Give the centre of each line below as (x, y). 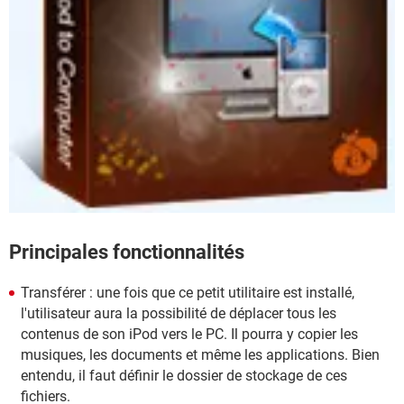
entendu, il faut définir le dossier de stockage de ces (184, 375)
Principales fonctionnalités (127, 252)
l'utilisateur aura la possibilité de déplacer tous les (179, 313)
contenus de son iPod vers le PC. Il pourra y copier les (189, 334)
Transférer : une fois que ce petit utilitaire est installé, (188, 292)
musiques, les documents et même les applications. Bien (200, 354)
